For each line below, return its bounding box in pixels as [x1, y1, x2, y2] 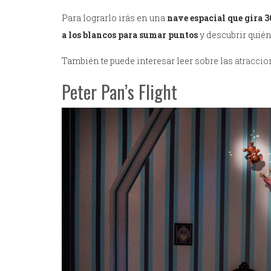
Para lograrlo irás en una [62, 12, 167, 24]
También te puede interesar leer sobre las [62, 55, 233, 67]
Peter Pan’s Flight [62, 78, 177, 106]
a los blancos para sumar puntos [62, 29, 198, 41]
